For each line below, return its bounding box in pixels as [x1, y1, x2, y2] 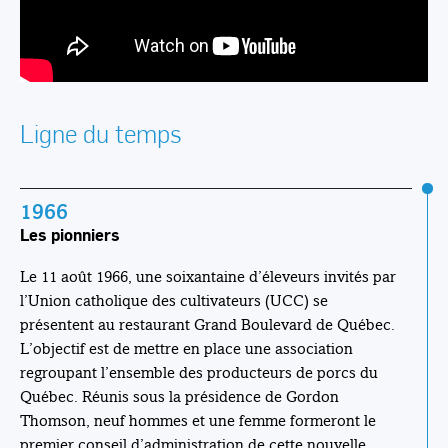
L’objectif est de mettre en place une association [20, 338, 353, 358]
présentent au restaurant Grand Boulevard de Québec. [20, 314, 395, 334]
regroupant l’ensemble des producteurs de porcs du [20, 362, 378, 382]
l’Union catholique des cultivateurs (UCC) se [20, 290, 328, 310]
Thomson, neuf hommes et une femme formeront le [20, 410, 376, 430]
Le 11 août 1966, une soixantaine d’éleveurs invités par [20, 266, 396, 286]
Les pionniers [20, 222, 120, 246]
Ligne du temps [20, 114, 182, 150]
